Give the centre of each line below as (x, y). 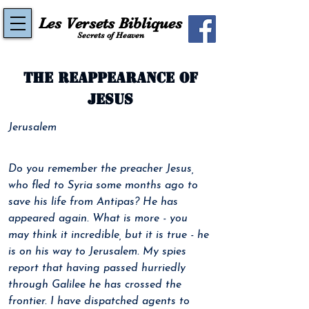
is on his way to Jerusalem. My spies (99, 252)
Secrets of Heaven (110, 35)
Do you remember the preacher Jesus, (103, 169)
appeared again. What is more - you (100, 219)
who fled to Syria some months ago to (105, 186)
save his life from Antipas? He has (95, 202)
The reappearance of (110, 78)
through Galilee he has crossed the (97, 285)
